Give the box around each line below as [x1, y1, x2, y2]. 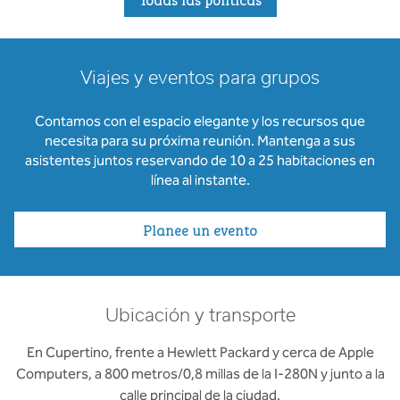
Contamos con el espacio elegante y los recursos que [35, 112, 365, 129]
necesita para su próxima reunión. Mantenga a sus [45, 132, 355, 149]
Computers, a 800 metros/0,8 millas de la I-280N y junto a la [15, 365, 385, 382]
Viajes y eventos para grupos [80, 70, 320, 87]
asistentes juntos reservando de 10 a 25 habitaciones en [25, 152, 375, 169]
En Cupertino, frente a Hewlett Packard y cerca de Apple [26, 344, 374, 361]
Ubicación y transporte [104, 307, 296, 325]
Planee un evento [143, 219, 257, 240]
